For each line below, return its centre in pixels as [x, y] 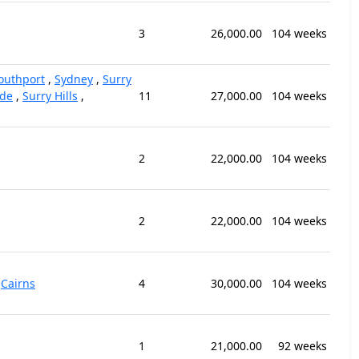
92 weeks [303, 346]
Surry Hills [50, 96]
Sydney [74, 79]
